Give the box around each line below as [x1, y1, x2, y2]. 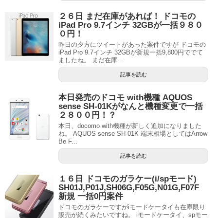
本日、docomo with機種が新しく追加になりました [58, 122, 201, 129]
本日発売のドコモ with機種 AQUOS [58, 93, 192, 102]
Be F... [58, 138, 77, 145]
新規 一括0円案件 [58, 192, 123, 201]
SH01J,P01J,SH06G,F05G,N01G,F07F [58, 183, 199, 192]
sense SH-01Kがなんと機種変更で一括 [58, 102, 203, 111]
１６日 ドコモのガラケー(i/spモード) [58, 174, 197, 183]
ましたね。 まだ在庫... [58, 56, 123, 64]
